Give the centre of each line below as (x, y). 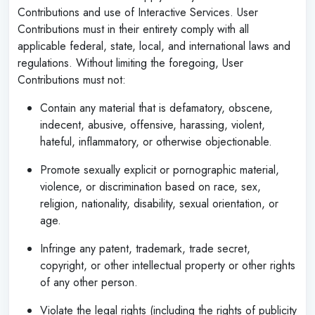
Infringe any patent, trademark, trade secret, (145, 248)
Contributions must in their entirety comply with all (133, 29)
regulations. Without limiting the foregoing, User (130, 63)
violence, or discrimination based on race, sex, (150, 186)
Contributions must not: (72, 79)
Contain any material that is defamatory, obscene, (156, 108)
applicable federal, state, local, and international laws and (154, 46)
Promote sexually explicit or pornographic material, (160, 169)
